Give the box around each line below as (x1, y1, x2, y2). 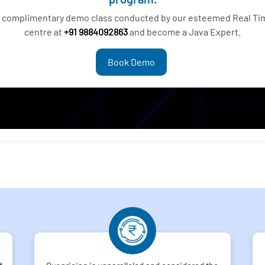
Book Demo (107, 56, 155, 67)
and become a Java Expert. (130, 26, 241, 37)
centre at (24, 26, 64, 37)
